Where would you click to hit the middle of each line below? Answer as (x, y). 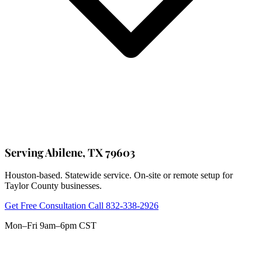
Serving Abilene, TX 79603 (70, 152)
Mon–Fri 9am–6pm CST (51, 226)
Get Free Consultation (46, 206)
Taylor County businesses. (53, 186)
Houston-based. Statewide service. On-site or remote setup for (119, 175)
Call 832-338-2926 (123, 206)
